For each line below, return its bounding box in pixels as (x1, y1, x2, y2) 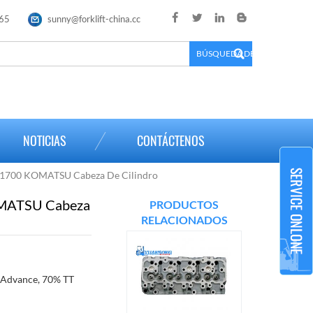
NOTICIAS (23, 132, 66, 150)
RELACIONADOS (140, 213, 228, 227)
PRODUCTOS (150, 198, 219, 212)
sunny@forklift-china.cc (48, 13, 140, 24)
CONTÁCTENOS (137, 132, 205, 150)
